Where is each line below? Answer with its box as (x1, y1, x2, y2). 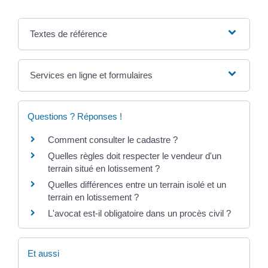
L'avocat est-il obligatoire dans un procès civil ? (48, 208, 231, 218)
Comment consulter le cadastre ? (48, 134, 178, 145)
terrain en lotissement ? (48, 191, 139, 202)
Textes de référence (29, 28, 107, 39)
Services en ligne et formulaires (29, 69, 153, 80)
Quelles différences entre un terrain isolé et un (48, 179, 226, 190)
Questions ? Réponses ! (28, 111, 122, 121)
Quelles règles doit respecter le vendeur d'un (48, 150, 221, 161)
